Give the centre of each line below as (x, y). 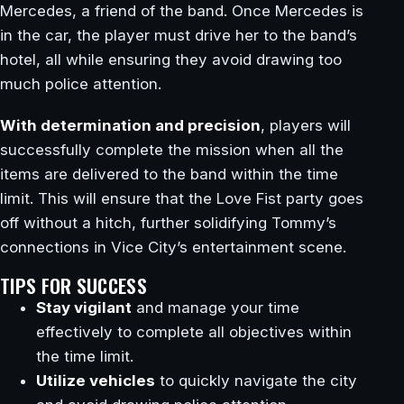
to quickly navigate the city (256, 381)
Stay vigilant (84, 308)
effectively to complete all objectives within (194, 332)
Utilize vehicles (96, 381)
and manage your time (216, 308)
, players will (306, 125)
